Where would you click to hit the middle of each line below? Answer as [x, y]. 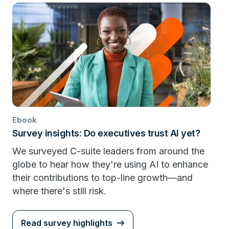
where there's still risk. [59, 191]
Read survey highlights [67, 223]
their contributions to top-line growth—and [102, 177]
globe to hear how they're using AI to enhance [110, 164]
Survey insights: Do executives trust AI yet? [106, 133]
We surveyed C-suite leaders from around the [108, 151]
